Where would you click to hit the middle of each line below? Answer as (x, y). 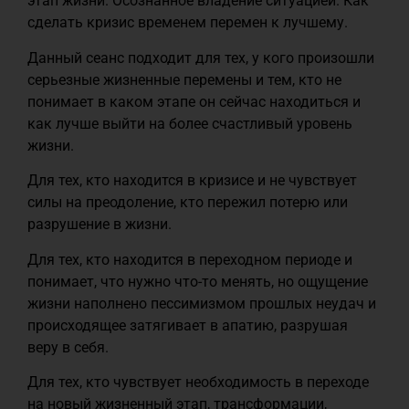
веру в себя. (72, 347)
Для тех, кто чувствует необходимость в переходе (198, 382)
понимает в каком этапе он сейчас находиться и (194, 101)
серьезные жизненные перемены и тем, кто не (184, 79)
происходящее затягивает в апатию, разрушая (188, 325)
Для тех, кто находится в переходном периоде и (190, 259)
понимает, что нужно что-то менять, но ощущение (198, 281)
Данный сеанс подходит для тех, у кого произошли (201, 58)
